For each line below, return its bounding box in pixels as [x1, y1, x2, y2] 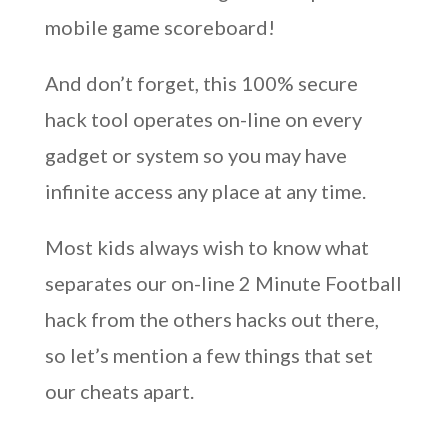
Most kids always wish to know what [44, 235, 369, 259]
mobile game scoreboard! [44, 15, 275, 39]
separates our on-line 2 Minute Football [44, 271, 402, 295]
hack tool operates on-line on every [44, 107, 362, 131]
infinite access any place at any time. [44, 179, 366, 203]
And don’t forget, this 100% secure [44, 71, 358, 95]
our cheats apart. [44, 379, 194, 403]
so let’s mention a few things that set [44, 343, 373, 367]
